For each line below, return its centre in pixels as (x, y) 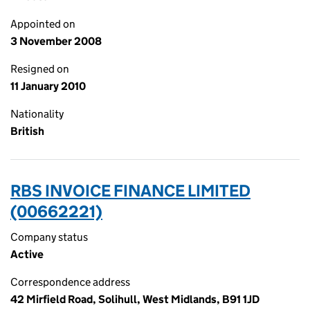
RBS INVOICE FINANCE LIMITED (130, 191)
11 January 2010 (48, 86)
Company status (49, 237)
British (27, 131)
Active (27, 254)
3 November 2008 (56, 41)
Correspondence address (70, 282)
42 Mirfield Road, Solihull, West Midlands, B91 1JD (135, 299)
